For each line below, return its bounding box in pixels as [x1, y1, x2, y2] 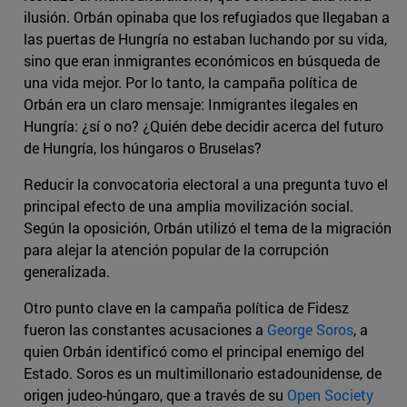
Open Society [287, 385, 373, 405]
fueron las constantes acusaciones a [24, 320, 267, 340]
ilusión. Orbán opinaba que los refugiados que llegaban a [24, 7, 390, 27]
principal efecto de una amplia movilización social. [24, 196, 353, 216]
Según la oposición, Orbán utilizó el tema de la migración [24, 218, 392, 238]
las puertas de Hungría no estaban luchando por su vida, [24, 29, 387, 49]
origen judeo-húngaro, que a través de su [24, 385, 287, 405]
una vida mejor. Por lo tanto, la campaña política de [24, 73, 357, 93]
